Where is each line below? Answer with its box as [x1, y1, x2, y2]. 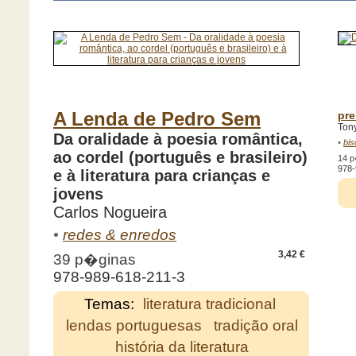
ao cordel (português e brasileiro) [53, 149, 308, 167]
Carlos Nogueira [53, 203, 167, 222]
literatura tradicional [142, 296, 276, 313]
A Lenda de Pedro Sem [53, 109, 261, 130]
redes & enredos [63, 226, 176, 244]
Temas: [83, 296, 134, 313]
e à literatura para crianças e [53, 167, 270, 185]
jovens [53, 185, 103, 203]
